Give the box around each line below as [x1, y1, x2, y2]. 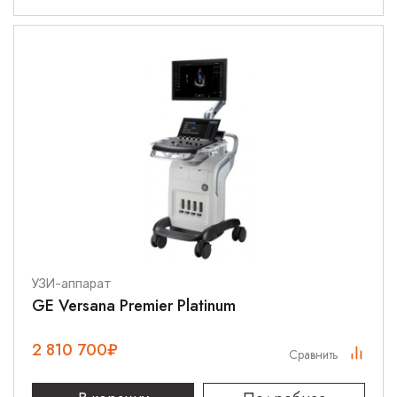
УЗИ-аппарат [32, 276, 112, 292]
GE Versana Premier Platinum [32, 294, 236, 317]
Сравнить [289, 346, 339, 363]
